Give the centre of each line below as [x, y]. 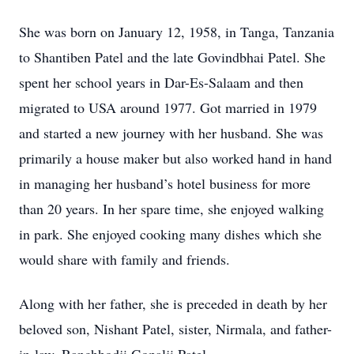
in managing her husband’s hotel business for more [165, 183]
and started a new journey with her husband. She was [171, 133]
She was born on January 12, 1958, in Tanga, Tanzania [177, 32]
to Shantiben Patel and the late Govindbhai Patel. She [172, 57]
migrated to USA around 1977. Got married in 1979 [168, 107]
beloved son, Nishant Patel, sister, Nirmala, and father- [175, 329]
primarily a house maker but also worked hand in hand [175, 158]
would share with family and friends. [124, 259]
